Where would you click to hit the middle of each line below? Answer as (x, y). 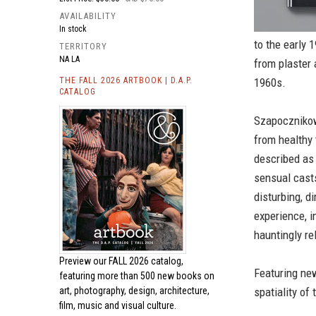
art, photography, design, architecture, (134, 291)
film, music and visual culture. (118, 305)
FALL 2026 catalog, (146, 261)
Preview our (84, 261)
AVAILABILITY (88, 16)
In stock (73, 29)
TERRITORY (83, 46)
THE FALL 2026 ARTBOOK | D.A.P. (126, 80)
